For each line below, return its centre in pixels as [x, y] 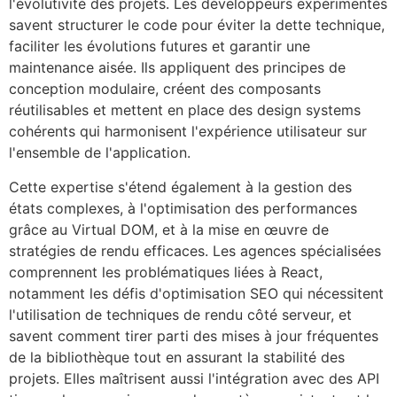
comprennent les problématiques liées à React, [166, 272]
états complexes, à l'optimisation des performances [183, 208]
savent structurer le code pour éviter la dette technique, [197, 25]
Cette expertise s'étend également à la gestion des [180, 187]
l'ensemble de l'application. [100, 153]
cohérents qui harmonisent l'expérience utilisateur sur [188, 132]
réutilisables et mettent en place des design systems [185, 110]
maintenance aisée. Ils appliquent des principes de [177, 68]
